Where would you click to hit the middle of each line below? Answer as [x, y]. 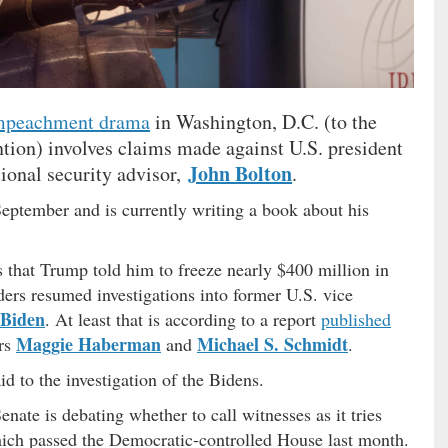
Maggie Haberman [88, 343]
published [356, 318]
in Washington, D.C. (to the [263, 121]
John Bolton [240, 173]
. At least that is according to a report [183, 318]
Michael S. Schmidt [272, 343]
